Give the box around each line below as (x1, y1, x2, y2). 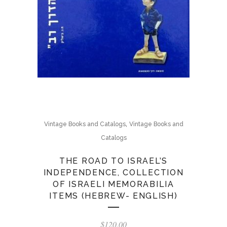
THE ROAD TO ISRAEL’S (59, 156, 168, 166)
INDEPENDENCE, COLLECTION (43, 168, 184, 177)
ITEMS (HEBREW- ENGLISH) (49, 191, 178, 201)
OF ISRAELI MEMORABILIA (53, 179, 174, 189)
